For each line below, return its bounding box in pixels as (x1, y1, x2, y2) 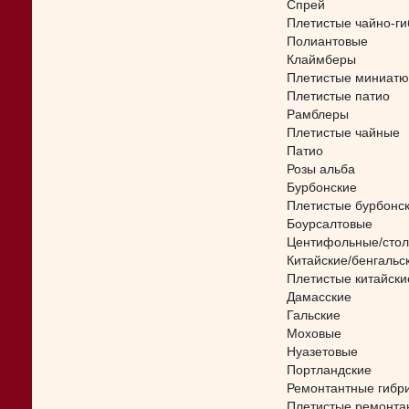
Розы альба (287, 163, 355, 176)
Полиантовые (287, 35, 368, 48)
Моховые (287, 327, 341, 341)
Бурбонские (287, 181, 357, 194)
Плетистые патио (287, 89, 390, 103)
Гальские (287, 309, 341, 322)
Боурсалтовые (287, 217, 372, 231)
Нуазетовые (287, 345, 358, 359)
